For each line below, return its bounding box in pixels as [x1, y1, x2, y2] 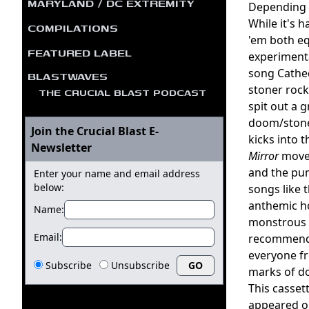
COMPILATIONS [28, 19, 118, 36]
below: [34, 180, 64, 194]
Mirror [248, 148, 279, 163]
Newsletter [31, 139, 92, 155]
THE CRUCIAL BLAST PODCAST [39, 84, 206, 99]
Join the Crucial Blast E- [31, 123, 159, 139]
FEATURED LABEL [28, 43, 132, 61]
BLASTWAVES [28, 67, 108, 84]
